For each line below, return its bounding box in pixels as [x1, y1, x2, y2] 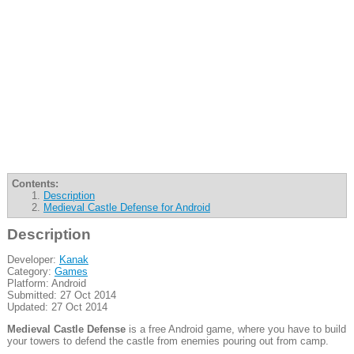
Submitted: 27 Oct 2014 [6, 288, 116, 301]
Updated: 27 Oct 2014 [6, 300, 107, 313]
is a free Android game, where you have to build [125, 323, 346, 336]
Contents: [11, 177, 58, 190]
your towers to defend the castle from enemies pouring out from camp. [6, 335, 329, 348]
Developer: [6, 253, 59, 265]
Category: [6, 265, 55, 277]
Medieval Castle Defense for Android [43, 201, 210, 213]
